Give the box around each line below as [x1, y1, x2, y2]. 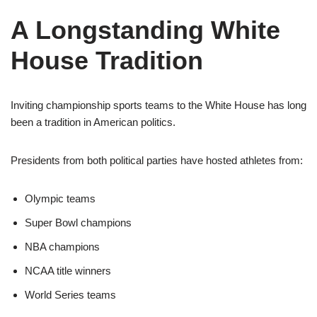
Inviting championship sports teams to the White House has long [11, 99, 306, 111]
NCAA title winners [25, 265, 111, 277]
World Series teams [25, 289, 116, 301]
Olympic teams [25, 192, 96, 204]
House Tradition [11, 46, 203, 75]
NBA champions [25, 241, 100, 253]
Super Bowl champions [25, 217, 132, 229]
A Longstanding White [11, 16, 280, 45]
